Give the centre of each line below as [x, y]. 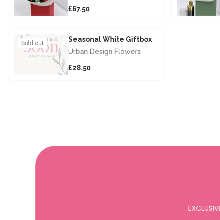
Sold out [32, 43]
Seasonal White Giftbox [110, 39]
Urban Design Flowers [105, 51]
